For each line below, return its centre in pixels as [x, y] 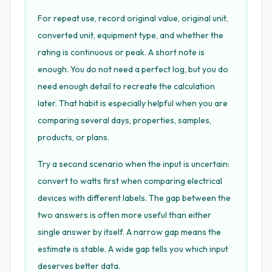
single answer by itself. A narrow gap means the [129, 232]
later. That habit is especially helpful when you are [133, 103]
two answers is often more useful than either [124, 215]
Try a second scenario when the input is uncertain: [134, 164]
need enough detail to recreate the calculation [126, 86]
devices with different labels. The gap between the [134, 198]
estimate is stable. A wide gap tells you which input [133, 249]
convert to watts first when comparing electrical [130, 181]
